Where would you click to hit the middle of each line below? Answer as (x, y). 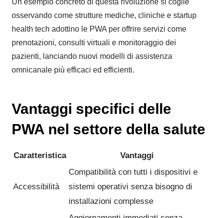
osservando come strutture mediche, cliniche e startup (104, 16)
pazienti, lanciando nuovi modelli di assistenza (92, 56)
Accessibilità (36, 187)
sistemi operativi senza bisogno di (130, 187)
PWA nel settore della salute (109, 129)
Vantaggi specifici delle (91, 109)
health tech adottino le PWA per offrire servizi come (99, 29)
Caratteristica (40, 156)
